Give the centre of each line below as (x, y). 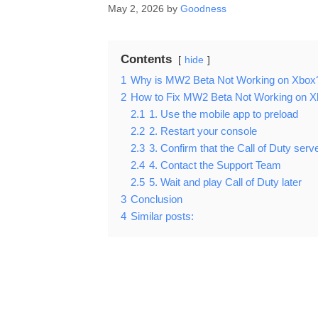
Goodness (203, 9)
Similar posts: (162, 216)
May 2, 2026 (136, 9)
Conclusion (157, 199)
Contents (146, 60)
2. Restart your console (203, 131)
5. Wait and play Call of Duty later (225, 182)
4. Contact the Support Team (215, 165)
